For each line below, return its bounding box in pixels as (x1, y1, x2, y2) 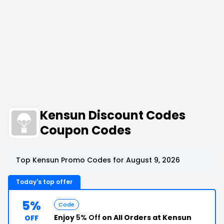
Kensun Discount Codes (40, 107, 185, 123)
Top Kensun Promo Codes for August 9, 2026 (16, 155, 180, 165)
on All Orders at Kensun (100, 212, 191, 222)
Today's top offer (16, 177, 72, 186)
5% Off (76, 212, 100, 222)
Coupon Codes (40, 122, 131, 138)
